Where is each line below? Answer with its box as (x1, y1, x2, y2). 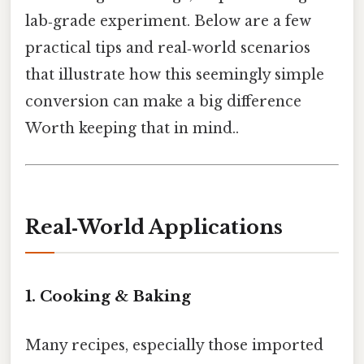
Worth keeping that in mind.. (25, 119, 239, 138)
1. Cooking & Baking (25, 287, 191, 306)
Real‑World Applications (25, 214, 283, 239)
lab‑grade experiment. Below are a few (25, 12, 311, 31)
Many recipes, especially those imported (25, 336, 323, 354)
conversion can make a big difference (25, 93, 301, 111)
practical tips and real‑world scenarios (25, 39, 310, 58)
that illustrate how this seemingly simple (25, 66, 324, 84)
